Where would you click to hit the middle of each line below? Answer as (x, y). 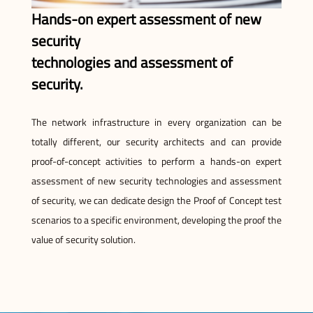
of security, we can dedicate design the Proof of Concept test (156, 201)
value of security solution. (83, 240)
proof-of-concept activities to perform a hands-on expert (156, 161)
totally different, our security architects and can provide (156, 142)
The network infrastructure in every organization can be (156, 122)
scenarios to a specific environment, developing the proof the (156, 220)
